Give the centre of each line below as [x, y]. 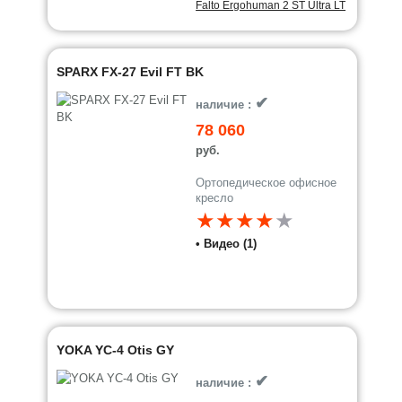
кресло [215, 198]
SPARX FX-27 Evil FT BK [131, 72]
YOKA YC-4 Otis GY [116, 350]
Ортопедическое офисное [267, 183]
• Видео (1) [227, 244]
